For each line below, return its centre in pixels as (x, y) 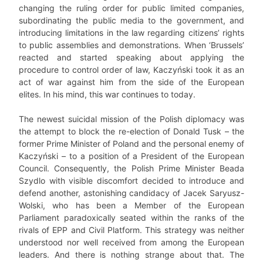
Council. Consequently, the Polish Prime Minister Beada (131, 168)
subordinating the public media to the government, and (131, 20)
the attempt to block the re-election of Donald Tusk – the (131, 131)
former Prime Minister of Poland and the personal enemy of (131, 144)
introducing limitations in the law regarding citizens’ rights (131, 33)
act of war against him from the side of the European (131, 82)
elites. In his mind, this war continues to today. (107, 94)
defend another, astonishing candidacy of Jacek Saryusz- (131, 193)
